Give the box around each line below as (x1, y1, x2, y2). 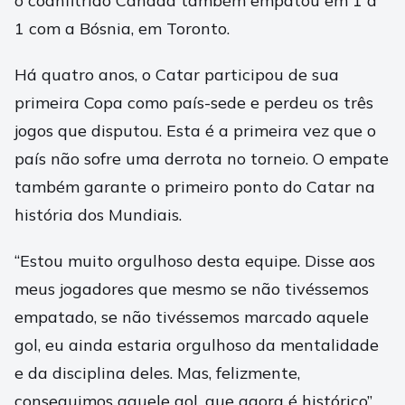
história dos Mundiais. (14, 204, 182, 226)
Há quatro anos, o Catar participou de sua (14, 64, 339, 86)
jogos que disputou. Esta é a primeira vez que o (14, 120, 376, 142)
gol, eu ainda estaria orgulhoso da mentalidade (14, 334, 379, 356)
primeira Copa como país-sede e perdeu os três (14, 92, 373, 114)
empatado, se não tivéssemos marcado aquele (14, 306, 369, 328)
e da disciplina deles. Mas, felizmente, (14, 363, 300, 384)
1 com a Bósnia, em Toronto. (14, 18, 230, 40)
